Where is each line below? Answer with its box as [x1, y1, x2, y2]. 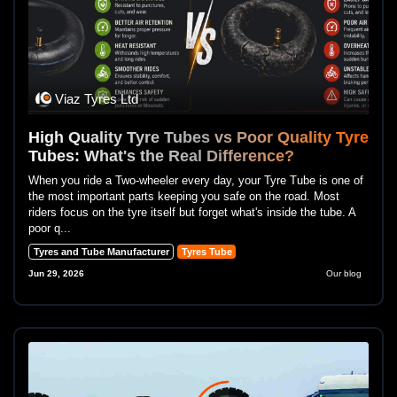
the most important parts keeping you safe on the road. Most [28, 189, 339, 203]
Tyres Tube [181, 245, 232, 257]
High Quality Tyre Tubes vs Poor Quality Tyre [28, 128, 369, 146]
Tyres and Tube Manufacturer [33, 245, 169, 257]
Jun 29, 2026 [28, 269, 84, 279]
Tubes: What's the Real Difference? [28, 146, 294, 165]
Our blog [326, 269, 362, 279]
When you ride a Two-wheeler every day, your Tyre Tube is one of [28, 173, 363, 187]
